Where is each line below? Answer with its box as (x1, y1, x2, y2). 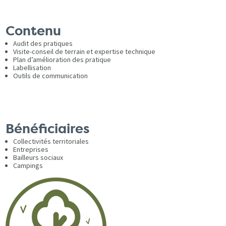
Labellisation (13, 63, 51, 72)
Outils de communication (13, 71, 88, 80)
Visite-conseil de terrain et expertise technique (13, 46, 156, 56)
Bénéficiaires (6, 120, 90, 138)
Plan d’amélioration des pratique (13, 54, 111, 64)
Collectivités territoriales (13, 136, 89, 146)
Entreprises (13, 144, 49, 154)
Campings (13, 160, 43, 170)
